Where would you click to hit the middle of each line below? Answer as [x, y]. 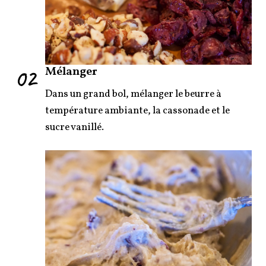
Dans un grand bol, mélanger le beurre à [133, 94]
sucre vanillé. [75, 127]
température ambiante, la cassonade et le [137, 110]
